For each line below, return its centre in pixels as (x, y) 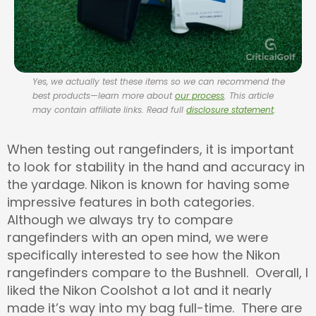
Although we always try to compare (120, 219)
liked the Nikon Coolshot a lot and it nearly (139, 290)
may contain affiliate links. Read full (109, 109)
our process (200, 95)
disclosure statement (230, 109)
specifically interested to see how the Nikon (144, 255)
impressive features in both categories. (130, 202)
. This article (249, 95)
